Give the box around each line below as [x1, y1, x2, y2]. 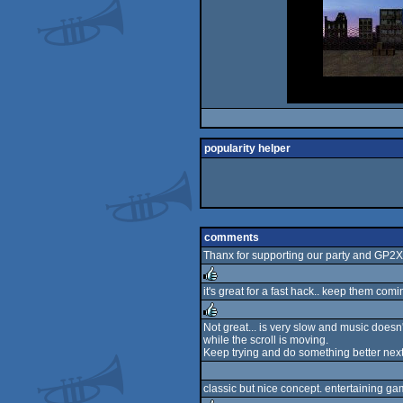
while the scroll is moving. [203, 334, 328, 346]
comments [204, 231, 259, 244]
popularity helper [204, 142, 291, 155]
